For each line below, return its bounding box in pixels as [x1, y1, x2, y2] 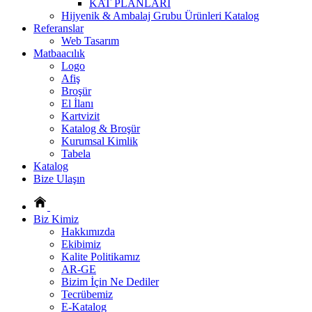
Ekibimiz [61, 237, 101, 250]
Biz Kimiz [33, 212, 79, 225]
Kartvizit [61, 109, 100, 122]
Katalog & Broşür [61, 122, 140, 134]
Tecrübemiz [61, 288, 113, 300]
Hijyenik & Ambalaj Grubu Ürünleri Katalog [61, 9, 259, 22]
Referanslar [33, 22, 84, 34]
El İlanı [61, 97, 93, 109]
